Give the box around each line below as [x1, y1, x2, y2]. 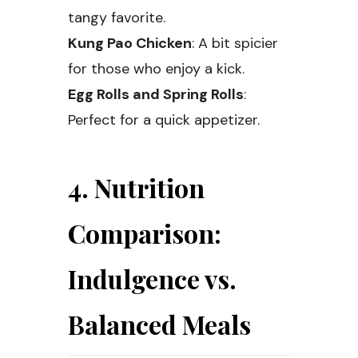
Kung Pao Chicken [68, 34, 192, 54]
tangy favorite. [68, 8, 165, 28]
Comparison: [68, 216, 221, 251]
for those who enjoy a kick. [68, 59, 245, 79]
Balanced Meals [68, 307, 251, 342]
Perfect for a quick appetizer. [68, 110, 260, 130]
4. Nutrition [68, 170, 205, 205]
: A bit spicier [192, 34, 278, 54]
